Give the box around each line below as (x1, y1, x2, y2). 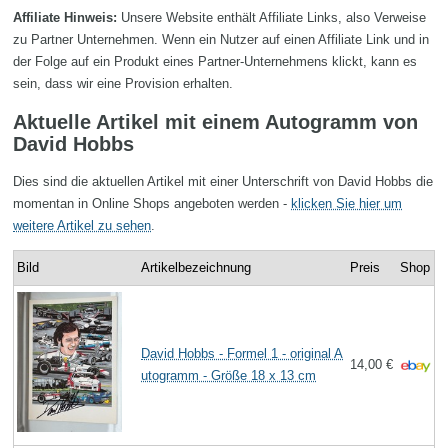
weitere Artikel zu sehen (13, 218, 151, 234)
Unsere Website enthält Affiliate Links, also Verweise (117, 10, 426, 25)
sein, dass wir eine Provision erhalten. (13, 76, 233, 91)
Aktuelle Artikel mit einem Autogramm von (13, 111, 418, 134)
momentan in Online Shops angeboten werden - (13, 196, 291, 212)
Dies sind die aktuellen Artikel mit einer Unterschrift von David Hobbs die (13, 174, 433, 190)
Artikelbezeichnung (141, 260, 252, 276)
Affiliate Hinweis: (13, 10, 117, 25)
